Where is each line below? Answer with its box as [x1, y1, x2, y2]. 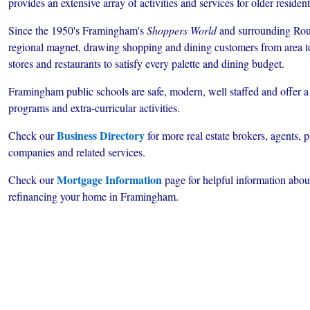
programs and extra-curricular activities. [8, 100, 180, 115]
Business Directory [57, 127, 145, 143]
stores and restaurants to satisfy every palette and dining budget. [8, 56, 284, 71]
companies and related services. [8, 145, 145, 159]
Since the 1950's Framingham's [8, 23, 147, 37]
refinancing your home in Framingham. [8, 189, 179, 203]
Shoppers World [147, 23, 217, 37]
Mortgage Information [57, 172, 162, 188]
